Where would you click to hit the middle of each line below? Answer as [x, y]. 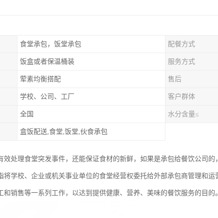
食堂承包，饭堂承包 [51, 44]
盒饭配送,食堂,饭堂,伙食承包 [64, 132]
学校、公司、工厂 [47, 97]
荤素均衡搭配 [40, 79]
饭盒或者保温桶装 [47, 62]
